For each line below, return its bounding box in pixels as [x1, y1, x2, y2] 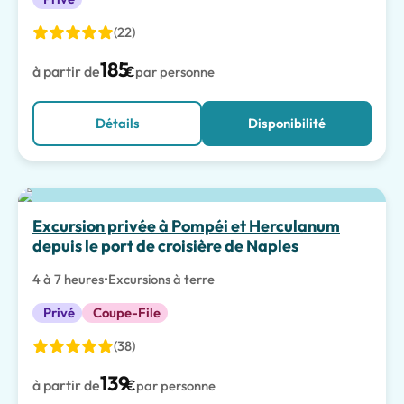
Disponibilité [248, 115, 326, 132]
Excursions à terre [108, 271, 215, 288]
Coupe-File [93, 304, 161, 321]
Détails [95, 115, 140, 132]
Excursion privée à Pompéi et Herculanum [32, 216, 340, 236]
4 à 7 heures [32, 271, 104, 288]
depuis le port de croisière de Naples [32, 235, 298, 256]
